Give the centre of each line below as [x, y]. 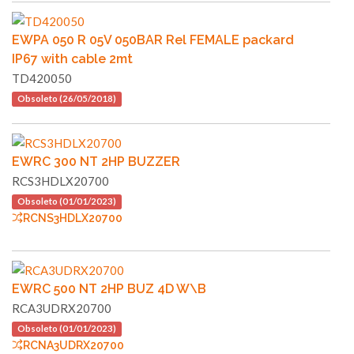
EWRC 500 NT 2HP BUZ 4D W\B [109, 289]
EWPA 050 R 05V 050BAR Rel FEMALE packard [153, 40]
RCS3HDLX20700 [60, 181]
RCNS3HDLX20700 [73, 218]
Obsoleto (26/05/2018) [66, 99]
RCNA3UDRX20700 [73, 346]
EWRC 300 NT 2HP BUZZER [96, 162]
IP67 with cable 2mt [72, 59]
